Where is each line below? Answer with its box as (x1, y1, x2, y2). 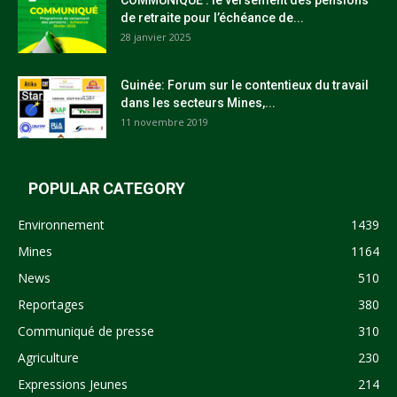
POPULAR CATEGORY (28, 178, 185, 198)
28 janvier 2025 (121, 29, 191, 43)
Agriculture (18, 348, 79, 366)
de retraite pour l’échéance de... (121, 10, 304, 25)
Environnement (18, 215, 105, 233)
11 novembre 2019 (121, 114, 208, 128)
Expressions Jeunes (18, 375, 128, 393)
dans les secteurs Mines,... (121, 95, 276, 110)
